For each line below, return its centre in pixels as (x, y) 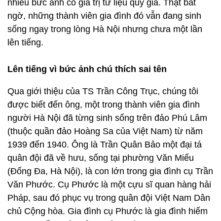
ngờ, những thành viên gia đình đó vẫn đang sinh (104, 16)
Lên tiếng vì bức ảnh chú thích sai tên (87, 69)
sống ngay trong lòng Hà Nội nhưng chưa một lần (105, 29)
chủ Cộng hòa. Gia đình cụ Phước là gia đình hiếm (108, 211)
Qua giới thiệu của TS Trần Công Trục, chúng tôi (103, 91)
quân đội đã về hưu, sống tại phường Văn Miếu (101, 158)
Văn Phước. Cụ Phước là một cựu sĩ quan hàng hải (109, 184)
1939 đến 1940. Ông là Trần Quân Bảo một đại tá (105, 145)
